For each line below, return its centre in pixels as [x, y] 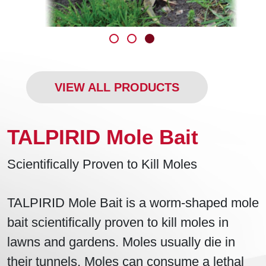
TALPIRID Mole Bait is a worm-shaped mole [133, 203]
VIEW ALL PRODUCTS [117, 88]
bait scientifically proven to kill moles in [118, 223]
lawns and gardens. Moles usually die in [121, 242]
